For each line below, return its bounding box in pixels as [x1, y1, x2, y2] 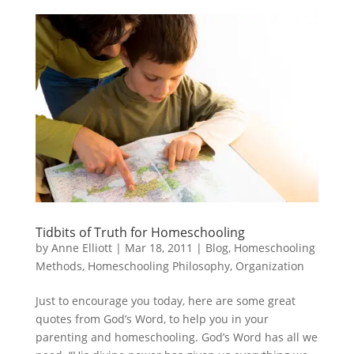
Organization [235, 258, 304, 273]
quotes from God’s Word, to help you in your [35, 311, 269, 326]
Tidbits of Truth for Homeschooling [35, 224, 245, 241]
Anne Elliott [51, 240, 112, 255]
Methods [35, 258, 82, 273]
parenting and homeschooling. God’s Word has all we [35, 330, 318, 345]
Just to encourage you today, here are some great [35, 293, 296, 308]
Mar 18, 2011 [124, 240, 193, 255]
